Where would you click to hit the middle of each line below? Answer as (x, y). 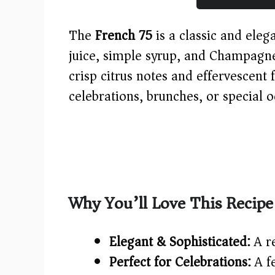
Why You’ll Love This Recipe (171, 203)
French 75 (124, 35)
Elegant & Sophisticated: (180, 242)
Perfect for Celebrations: (180, 262)
